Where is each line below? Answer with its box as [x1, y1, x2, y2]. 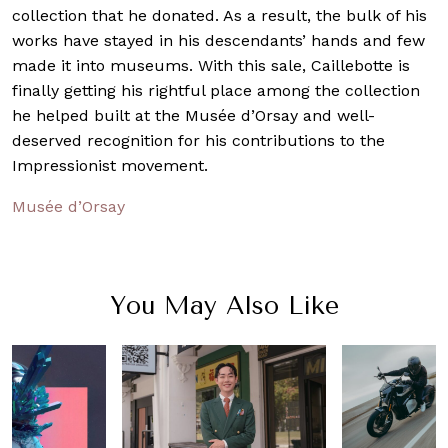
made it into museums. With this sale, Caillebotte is [12, 55, 410, 75]
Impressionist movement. [12, 155, 208, 175]
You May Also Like [109, 290, 339, 320]
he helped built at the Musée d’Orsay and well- [12, 105, 375, 125]
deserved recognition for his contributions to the [12, 130, 385, 150]
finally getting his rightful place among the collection [12, 80, 420, 100]
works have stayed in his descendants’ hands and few [12, 30, 425, 50]
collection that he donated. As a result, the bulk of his [12, 5, 427, 25]
